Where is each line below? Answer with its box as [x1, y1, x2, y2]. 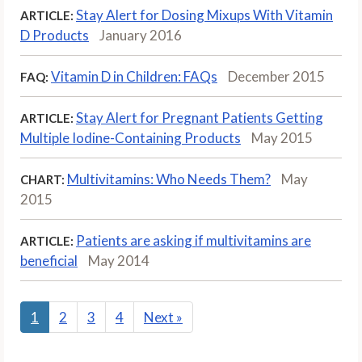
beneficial [20, 251, 78, 269]
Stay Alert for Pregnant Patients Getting [76, 108, 323, 126]
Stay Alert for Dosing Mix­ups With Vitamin [76, 6, 333, 23]
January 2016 [99, 26, 182, 44]
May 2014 [88, 251, 149, 269]
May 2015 [251, 128, 313, 146]
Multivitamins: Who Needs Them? [67, 170, 271, 187]
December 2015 [228, 67, 325, 85]
